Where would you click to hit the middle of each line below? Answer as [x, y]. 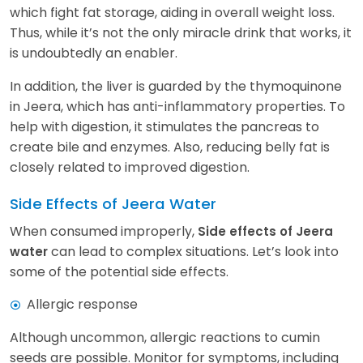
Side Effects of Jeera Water [113, 203]
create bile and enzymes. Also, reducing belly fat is [170, 147]
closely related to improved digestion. [130, 167]
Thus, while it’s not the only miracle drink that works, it [181, 32]
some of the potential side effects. [122, 271]
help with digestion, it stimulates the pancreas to [164, 126]
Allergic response [82, 304]
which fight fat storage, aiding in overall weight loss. [172, 12]
